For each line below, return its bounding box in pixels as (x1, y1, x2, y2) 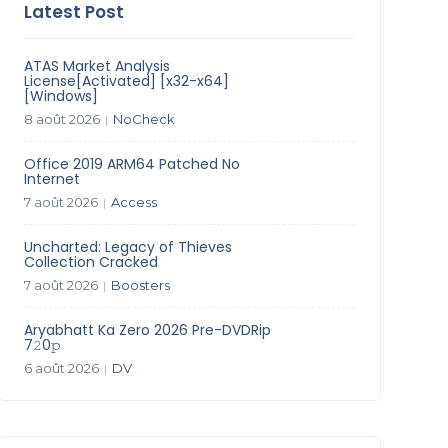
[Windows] (23, 86, 98, 106)
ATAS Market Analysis (23, 56, 170, 76)
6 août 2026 (23, 360, 99, 376)
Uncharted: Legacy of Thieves (23, 237, 232, 257)
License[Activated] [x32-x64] (23, 71, 229, 91)
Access (110, 194, 157, 210)
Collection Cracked (23, 252, 158, 272)
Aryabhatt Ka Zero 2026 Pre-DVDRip (23, 320, 271, 340)
